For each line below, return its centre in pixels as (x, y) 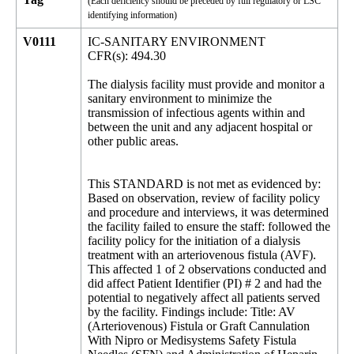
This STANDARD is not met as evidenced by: (204, 184)
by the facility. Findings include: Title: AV (192, 312)
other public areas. (133, 141)
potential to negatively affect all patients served (204, 298)
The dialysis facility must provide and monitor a (206, 84)
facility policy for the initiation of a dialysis (194, 241)
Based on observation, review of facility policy (204, 198)
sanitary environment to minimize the (180, 98)
